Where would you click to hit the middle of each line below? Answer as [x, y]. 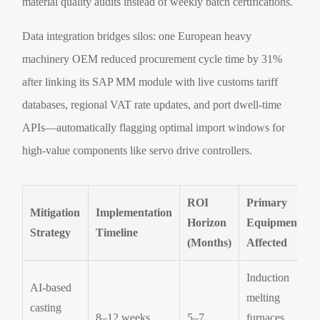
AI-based [51, 288]
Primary [267, 203]
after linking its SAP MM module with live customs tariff [150, 82]
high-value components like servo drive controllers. [137, 151]
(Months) [210, 243]
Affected [267, 243]
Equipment [274, 223]
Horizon [207, 223]
